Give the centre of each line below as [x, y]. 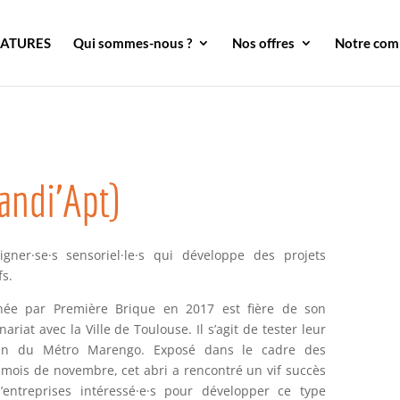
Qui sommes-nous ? [133, 43]
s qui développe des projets [233, 254]
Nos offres [263, 43]
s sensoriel [86, 254]
